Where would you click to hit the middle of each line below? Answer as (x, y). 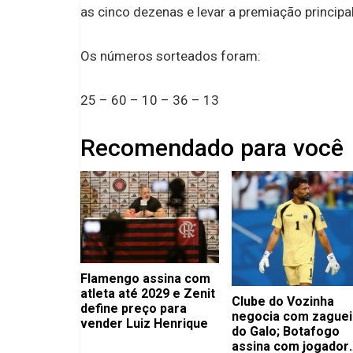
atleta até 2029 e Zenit (148, 293)
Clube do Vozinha (282, 302)
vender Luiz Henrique (144, 323)
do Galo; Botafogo (285, 332)
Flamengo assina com (145, 278)
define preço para (134, 308)
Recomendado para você (212, 147)
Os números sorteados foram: (171, 56)
